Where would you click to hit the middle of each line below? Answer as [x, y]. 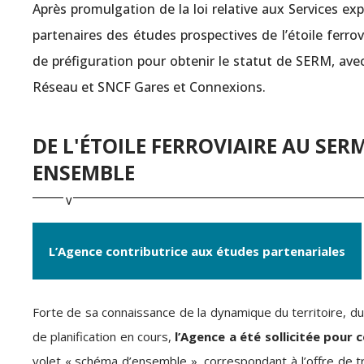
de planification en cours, [104, 336]
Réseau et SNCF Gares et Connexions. [149, 87]
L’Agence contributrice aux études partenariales [197, 251]
